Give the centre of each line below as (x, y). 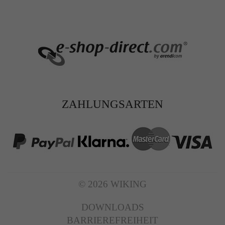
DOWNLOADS (113, 207)
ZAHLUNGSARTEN (113, 104)
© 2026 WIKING (113, 184)
